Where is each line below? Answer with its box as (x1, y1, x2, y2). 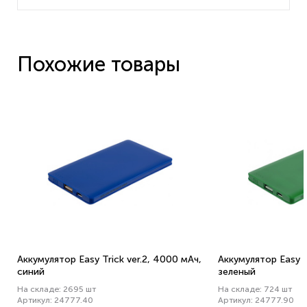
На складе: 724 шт (218, 284, 293, 294)
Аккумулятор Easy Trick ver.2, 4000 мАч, (17, 254, 201, 265)
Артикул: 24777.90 (218, 295, 295, 305)
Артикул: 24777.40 (17, 295, 93, 305)
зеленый (218, 266, 256, 278)
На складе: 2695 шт (17, 284, 96, 294)
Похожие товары (17, 52, 180, 77)
